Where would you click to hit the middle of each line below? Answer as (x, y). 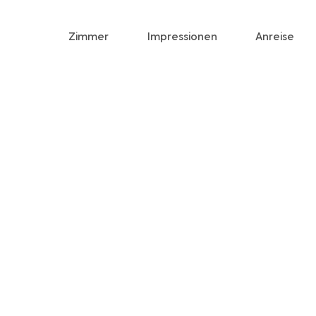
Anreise (275, 35)
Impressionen (183, 35)
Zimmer (89, 35)
